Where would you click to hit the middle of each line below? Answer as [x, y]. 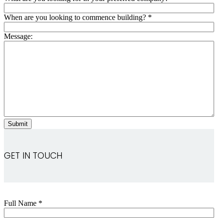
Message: [18, 36]
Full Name [21, 203]
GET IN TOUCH [33, 155]
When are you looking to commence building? [76, 17]
